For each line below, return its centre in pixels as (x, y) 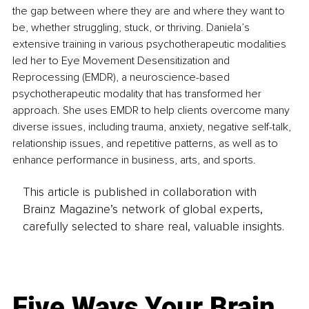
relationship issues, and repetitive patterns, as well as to (147, 143)
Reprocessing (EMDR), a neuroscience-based (122, 77)
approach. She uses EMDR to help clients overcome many (152, 110)
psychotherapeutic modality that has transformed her (138, 93)
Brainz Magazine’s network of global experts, (142, 209)
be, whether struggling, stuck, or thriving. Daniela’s (132, 27)
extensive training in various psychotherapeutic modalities (151, 44)
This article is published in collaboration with (139, 192)
